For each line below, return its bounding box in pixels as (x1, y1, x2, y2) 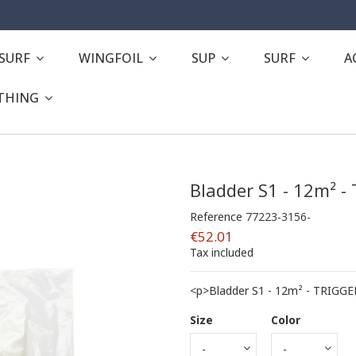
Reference (190, 208, 242, 224)
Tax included (190, 244, 253, 260)
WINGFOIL (79, 48, 146, 67)
